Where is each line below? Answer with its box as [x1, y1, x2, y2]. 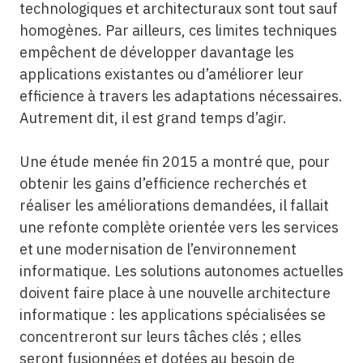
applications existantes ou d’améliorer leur [19, 65, 304, 83]
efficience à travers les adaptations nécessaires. [19, 87, 343, 105]
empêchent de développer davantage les [19, 43, 294, 62]
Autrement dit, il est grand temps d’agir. [19, 109, 287, 127]
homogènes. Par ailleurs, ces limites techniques [19, 21, 337, 40]
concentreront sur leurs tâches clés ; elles [19, 327, 301, 346]
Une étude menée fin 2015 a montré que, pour [19, 152, 330, 171]
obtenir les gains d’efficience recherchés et [19, 174, 307, 193]
